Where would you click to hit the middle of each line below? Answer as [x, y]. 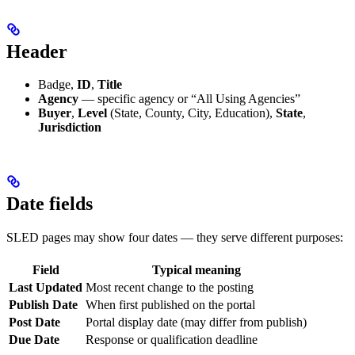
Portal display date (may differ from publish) [196, 323]
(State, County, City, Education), [191, 113]
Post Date [34, 323]
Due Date [34, 340]
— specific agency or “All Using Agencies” [189, 99]
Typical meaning [196, 270]
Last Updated [46, 288]
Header [37, 51]
